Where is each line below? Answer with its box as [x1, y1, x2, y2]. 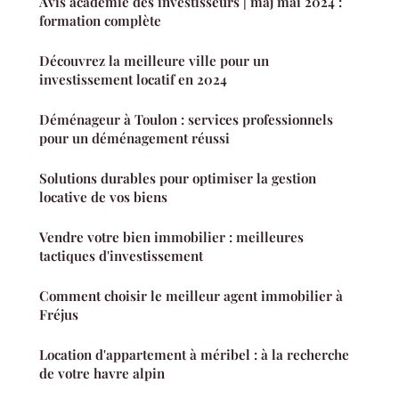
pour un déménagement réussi [39, 128, 230, 147]
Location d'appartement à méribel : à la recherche [39, 345, 349, 363]
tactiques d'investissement [39, 246, 203, 265]
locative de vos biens [39, 187, 167, 206]
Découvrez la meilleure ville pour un [39, 51, 269, 69]
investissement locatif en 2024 [39, 69, 227, 88]
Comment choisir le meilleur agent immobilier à [39, 286, 343, 305]
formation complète [39, 11, 161, 29]
